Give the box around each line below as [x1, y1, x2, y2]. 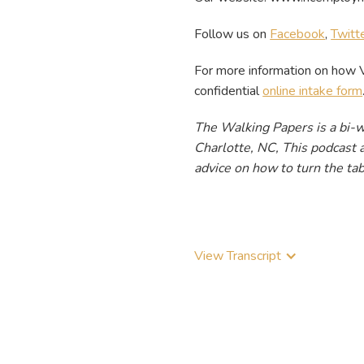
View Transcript [194, 246, 282, 265]
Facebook [270, 24, 326, 43]
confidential [194, 81, 263, 100]
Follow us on [194, 24, 271, 43]
